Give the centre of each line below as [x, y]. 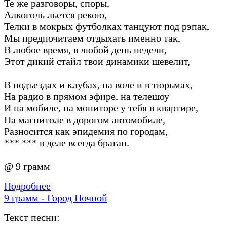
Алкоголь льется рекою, [55, 14]
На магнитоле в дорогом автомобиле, [85, 119]
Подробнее [27, 186]
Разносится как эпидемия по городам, [86, 131]
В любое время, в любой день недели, [85, 49]
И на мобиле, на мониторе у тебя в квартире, [101, 108]
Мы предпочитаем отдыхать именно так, [92, 38]
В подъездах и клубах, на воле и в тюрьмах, [98, 84]
